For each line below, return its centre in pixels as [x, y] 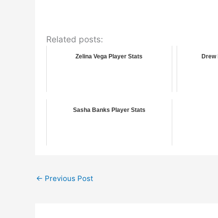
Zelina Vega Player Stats [109, 56]
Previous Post [68, 178]
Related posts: [74, 39]
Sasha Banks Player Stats [109, 110]
